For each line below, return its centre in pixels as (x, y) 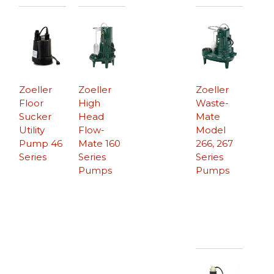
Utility (32, 130)
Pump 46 (41, 143)
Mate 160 (100, 143)
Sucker (35, 116)
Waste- (212, 103)
